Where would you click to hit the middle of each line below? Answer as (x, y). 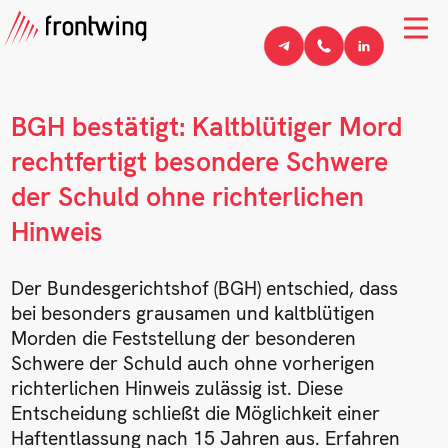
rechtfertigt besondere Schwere (200, 162)
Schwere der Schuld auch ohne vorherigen (193, 363)
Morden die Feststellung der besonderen (184, 338)
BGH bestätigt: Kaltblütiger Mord (207, 127)
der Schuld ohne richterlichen (188, 197)
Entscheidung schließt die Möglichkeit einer (196, 413)
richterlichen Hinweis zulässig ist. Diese (177, 388)
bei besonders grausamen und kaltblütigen (193, 313)
